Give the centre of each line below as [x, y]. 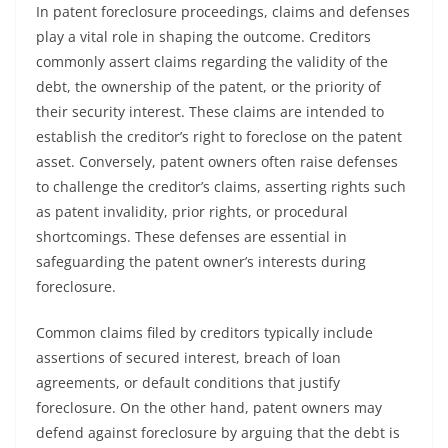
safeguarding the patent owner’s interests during [201, 261]
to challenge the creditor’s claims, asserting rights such [221, 186]
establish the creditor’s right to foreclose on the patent [219, 136]
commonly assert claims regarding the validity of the [212, 61]
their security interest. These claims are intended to [210, 111]
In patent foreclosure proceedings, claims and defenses [223, 11]
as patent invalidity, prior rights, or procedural [192, 211]
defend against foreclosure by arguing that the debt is [218, 432]
